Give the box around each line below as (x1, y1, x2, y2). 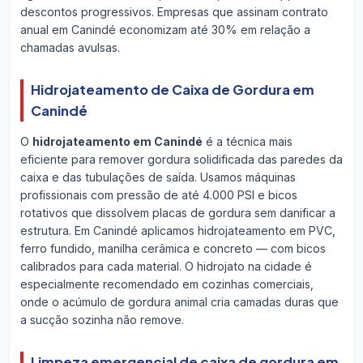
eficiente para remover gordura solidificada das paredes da (19, 152, 343, 166)
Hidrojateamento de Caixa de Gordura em (30, 81, 314, 99)
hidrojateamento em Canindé (32, 134, 203, 148)
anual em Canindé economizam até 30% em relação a (19, 23, 310, 37)
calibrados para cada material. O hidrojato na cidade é (19, 258, 312, 273)
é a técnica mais (202, 134, 293, 148)
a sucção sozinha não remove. (19, 312, 184, 327)
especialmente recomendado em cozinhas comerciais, (19, 276, 314, 291)
